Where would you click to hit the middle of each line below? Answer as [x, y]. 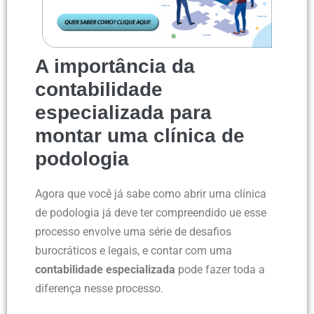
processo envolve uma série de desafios [133, 232]
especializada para [123, 113]
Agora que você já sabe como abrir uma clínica [151, 194]
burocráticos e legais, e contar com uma [134, 251]
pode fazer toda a [220, 270]
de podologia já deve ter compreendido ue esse [151, 213]
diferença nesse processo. [99, 289]
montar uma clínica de [140, 136]
